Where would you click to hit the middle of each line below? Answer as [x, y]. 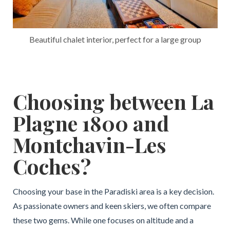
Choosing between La [113, 101]
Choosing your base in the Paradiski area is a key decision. [113, 191]
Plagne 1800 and [91, 123]
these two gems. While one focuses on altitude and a [103, 220]
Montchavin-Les [89, 144]
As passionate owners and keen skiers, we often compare [112, 205]
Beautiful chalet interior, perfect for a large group [115, 39]
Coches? [52, 166]
